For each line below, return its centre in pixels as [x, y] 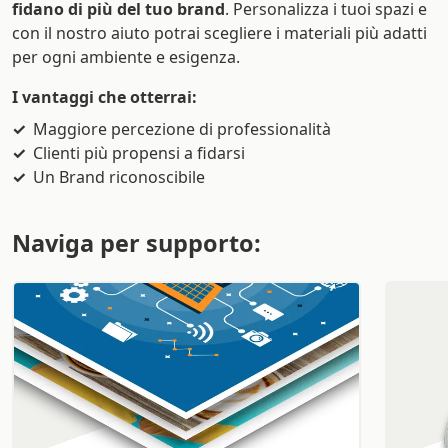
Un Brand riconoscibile [118, 176]
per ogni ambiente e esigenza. [126, 56]
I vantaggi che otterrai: [104, 96]
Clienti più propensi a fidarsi [138, 152]
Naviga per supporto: [136, 242]
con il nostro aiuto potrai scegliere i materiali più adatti [219, 32]
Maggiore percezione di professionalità [181, 128]
